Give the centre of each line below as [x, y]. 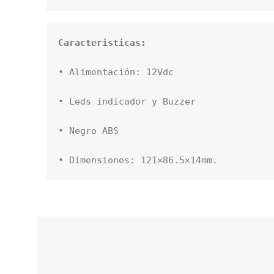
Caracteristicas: [102, 43]
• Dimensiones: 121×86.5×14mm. [138, 160]
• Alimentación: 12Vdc [116, 72]
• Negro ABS [88, 131]
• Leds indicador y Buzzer [127, 102]
